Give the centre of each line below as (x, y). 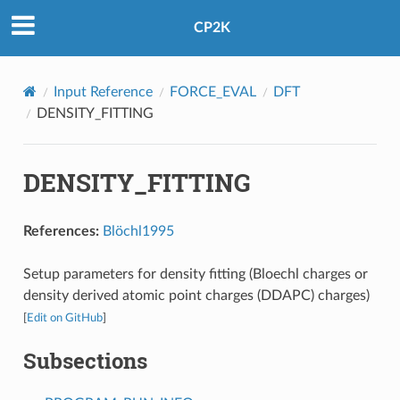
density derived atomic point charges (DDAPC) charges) (196, 295)
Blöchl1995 (138, 231)
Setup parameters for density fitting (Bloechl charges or (195, 274)
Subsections (85, 360)
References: (61, 231)
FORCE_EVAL (212, 92)
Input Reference (103, 92)
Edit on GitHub (64, 317)
